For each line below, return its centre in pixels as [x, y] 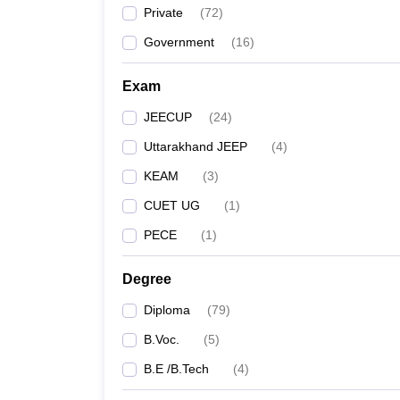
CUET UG [172, 205]
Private [163, 12]
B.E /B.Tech [176, 369]
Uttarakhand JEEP [196, 146]
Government [179, 42]
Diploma [167, 310]
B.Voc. [162, 339]
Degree [147, 279]
